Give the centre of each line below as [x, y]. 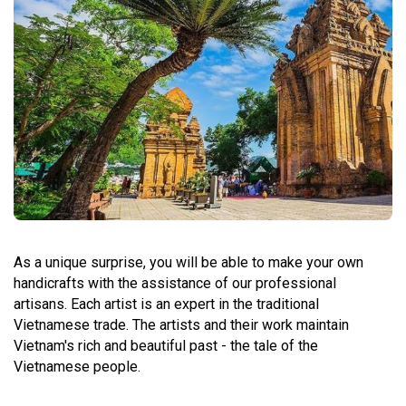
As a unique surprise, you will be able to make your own [188, 262]
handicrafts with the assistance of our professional [175, 283]
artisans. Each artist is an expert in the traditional [166, 304]
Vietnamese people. [77, 366]
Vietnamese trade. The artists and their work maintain [181, 324]
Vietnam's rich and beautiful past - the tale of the [166, 345]
